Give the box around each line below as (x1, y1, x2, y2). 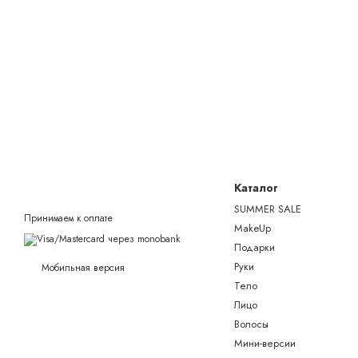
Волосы (233, 316, 268, 332)
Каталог (233, 180, 278, 197)
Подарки (233, 240, 275, 256)
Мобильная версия (38, 260, 125, 275)
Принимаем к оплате (24, 211, 113, 226)
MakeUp (233, 221, 271, 237)
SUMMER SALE (233, 201, 301, 217)
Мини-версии (233, 336, 296, 352)
